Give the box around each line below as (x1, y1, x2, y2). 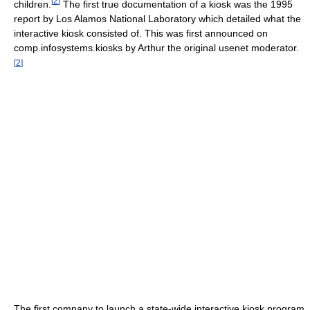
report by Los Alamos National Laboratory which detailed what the (14, 12, 301, 24)
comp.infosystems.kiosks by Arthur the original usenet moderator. (14, 42, 299, 53)
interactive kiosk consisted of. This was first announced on (14, 27, 268, 39)
